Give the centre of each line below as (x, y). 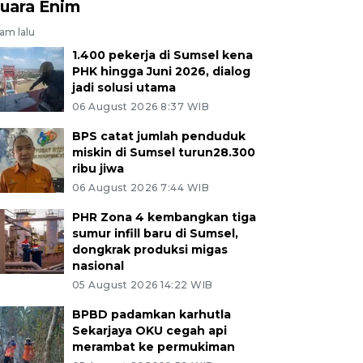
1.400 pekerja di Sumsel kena (162, 55)
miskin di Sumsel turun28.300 (163, 152)
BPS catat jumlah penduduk (158, 136)
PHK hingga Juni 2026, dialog (161, 71)
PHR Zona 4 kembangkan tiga (164, 217)
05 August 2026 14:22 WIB (142, 284)
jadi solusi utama (124, 87)
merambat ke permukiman (153, 346)
